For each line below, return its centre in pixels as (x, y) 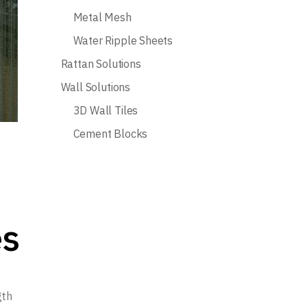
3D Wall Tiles (106, 110)
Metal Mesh (102, 17)
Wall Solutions (95, 87)
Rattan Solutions (101, 64)
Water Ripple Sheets (123, 40)
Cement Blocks (110, 134)
